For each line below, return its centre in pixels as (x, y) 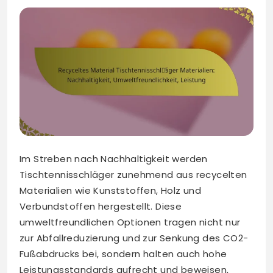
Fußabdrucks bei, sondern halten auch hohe (123, 254)
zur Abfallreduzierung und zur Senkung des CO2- (134, 238)
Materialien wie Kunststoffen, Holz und (111, 191)
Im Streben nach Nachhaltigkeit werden (114, 159)
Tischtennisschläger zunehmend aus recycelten (133, 175)
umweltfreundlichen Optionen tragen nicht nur (130, 222)
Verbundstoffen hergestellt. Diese (101, 207)
